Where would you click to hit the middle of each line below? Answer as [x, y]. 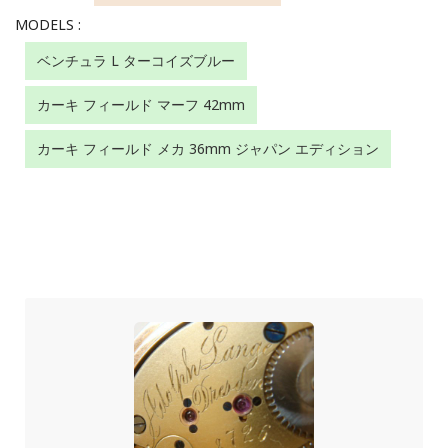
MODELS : [48, 24]
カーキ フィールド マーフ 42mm [141, 104]
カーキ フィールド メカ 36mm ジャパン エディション [208, 148]
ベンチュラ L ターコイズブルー [136, 60]
